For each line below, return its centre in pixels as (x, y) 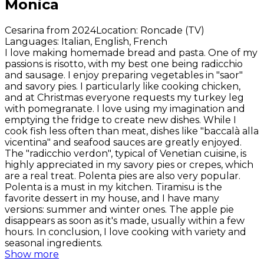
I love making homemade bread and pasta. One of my (131, 52)
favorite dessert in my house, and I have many (112, 198)
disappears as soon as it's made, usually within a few (125, 220)
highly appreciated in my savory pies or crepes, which (129, 164)
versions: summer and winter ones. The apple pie (119, 209)
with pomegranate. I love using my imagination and (125, 108)
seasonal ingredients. (54, 243)
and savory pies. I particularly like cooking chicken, (123, 86)
